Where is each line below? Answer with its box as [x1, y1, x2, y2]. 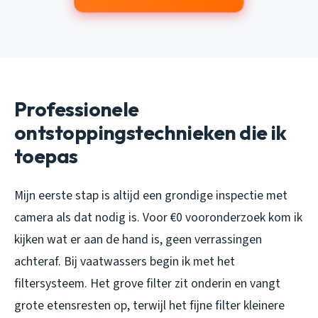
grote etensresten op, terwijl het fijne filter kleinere [14, 296, 285, 314]
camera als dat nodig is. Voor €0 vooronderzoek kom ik [14, 208, 302, 226]
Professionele [14, 96, 139, 121]
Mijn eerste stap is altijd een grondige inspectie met [14, 186, 287, 204]
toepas [14, 143, 78, 168]
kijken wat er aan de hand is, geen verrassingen [14, 230, 262, 248]
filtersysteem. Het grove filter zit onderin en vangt [14, 274, 280, 292]
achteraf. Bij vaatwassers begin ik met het [14, 252, 235, 270]
